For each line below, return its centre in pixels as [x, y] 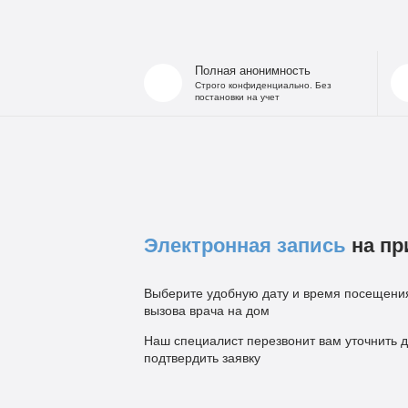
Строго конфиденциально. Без [263, 85]
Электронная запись [245, 245]
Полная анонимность [252, 71]
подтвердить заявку [202, 357]
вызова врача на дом [206, 310]
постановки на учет [237, 97]
